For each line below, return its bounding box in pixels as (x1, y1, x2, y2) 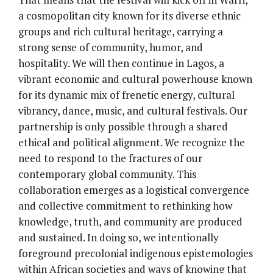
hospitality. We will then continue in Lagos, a (18, 56, 224, 71)
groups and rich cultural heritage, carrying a (18, 24, 223, 39)
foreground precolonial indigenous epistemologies (18, 246, 253, 261)
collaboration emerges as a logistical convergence (18, 183, 249, 197)
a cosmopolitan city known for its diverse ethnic (18, 9, 241, 23)
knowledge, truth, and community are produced (18, 214, 243, 229)
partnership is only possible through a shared (18, 119, 228, 134)
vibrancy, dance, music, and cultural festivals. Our (18, 104, 247, 118)
